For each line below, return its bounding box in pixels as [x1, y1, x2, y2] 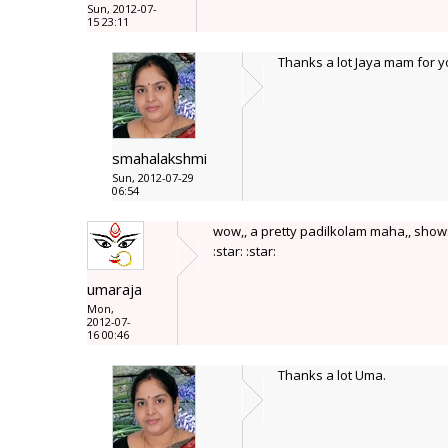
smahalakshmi [112, 148, 207, 168]
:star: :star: [213, 242, 276, 260]
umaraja [87, 279, 142, 300]
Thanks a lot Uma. [278, 366, 386, 384]
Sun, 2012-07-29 [112, 170, 194, 185]
